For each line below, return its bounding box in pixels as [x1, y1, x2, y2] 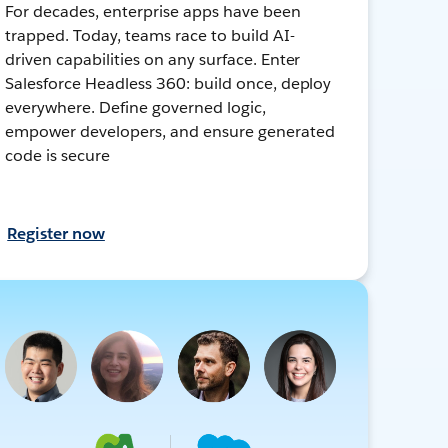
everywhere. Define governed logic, [5, 96, 266, 118]
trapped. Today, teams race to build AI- [5, 24, 295, 46]
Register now [7, 222, 105, 244]
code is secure [5, 144, 110, 166]
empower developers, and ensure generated [5, 120, 335, 142]
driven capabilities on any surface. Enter [5, 48, 301, 70]
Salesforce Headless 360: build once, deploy [5, 72, 332, 94]
